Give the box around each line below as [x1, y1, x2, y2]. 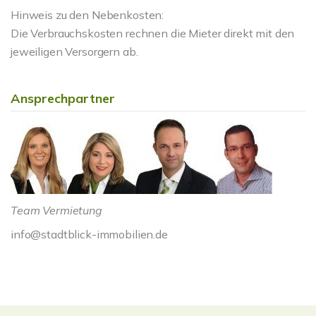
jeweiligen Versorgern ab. [11, 44, 138, 59]
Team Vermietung [11, 203, 102, 217]
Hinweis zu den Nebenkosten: [11, 8, 164, 22]
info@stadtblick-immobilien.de [11, 227, 168, 241]
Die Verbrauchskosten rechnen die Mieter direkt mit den [11, 26, 295, 40]
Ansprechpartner [11, 90, 115, 107]
